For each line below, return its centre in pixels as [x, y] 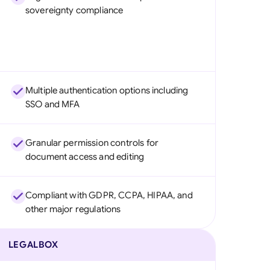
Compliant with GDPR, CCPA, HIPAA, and [109, 195]
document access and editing [85, 157]
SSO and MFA [52, 104]
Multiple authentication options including [107, 90]
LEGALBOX [33, 245]
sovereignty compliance [74, 10]
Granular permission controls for [92, 143]
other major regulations [73, 209]
